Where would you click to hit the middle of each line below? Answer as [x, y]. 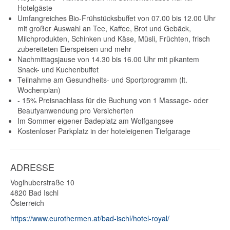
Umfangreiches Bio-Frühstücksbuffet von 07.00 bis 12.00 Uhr [117, 18]
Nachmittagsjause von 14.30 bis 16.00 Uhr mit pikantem [108, 59]
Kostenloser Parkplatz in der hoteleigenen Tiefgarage [104, 131]
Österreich [27, 203]
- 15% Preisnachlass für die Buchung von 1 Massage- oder [113, 100]
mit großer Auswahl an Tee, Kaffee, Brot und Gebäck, [104, 28]
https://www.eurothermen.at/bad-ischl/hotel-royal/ [90, 218]
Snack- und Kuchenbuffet [58, 70]
